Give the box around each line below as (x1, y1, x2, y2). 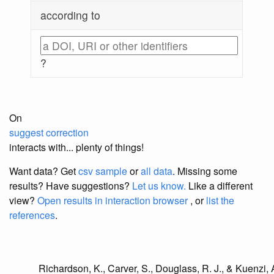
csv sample (78, 164, 127, 179)
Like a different (186, 179, 253, 193)
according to (40, 7, 101, 23)
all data (141, 164, 172, 179)
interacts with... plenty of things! (9, 140, 144, 155)
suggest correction (9, 125, 89, 140)
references (9, 208, 55, 223)
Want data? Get (9, 164, 78, 179)
